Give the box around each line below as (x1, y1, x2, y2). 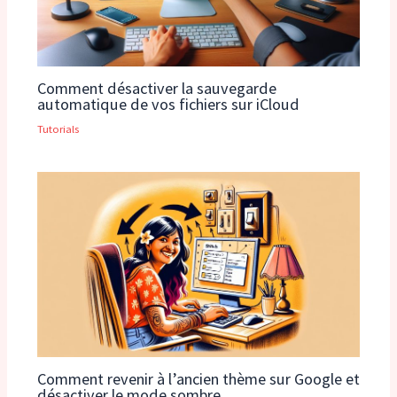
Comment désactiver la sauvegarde (36, 77, 276, 98)
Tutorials (36, 121, 79, 136)
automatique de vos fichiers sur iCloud (36, 93, 300, 114)
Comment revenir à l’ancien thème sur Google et (36, 368, 360, 389)
